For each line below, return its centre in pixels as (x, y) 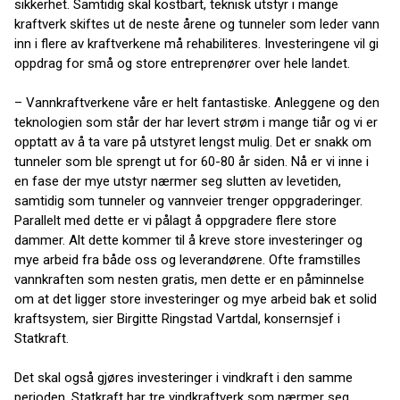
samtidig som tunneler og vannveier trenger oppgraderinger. (188, 201)
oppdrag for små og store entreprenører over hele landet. (182, 63)
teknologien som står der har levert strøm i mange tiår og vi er (196, 122)
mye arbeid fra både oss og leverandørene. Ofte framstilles (187, 260)
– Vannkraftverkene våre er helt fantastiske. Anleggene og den (197, 103)
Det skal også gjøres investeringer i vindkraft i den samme (183, 378)
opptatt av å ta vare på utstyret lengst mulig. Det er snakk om (193, 142)
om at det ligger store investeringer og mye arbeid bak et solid (196, 299)
